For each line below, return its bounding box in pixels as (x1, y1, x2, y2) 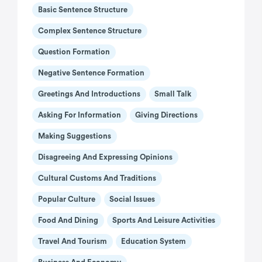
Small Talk (154, 90, 192, 98)
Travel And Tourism (37, 237, 107, 246)
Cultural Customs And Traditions (37, 174, 156, 182)
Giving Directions (135, 111, 198, 119)
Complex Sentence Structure (37, 27, 142, 35)
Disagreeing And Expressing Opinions (37, 153, 173, 161)
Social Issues (109, 195, 156, 204)
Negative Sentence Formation (37, 69, 144, 77)
